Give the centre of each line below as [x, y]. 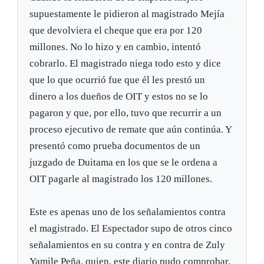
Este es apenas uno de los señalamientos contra [128, 212]
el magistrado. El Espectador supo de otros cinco [131, 229]
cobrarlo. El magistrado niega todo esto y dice [126, 64]
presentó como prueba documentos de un [115, 146]
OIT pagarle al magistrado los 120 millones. [121, 179]
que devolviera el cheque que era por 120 [116, 31]
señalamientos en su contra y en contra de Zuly [128, 245]
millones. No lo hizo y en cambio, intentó [115, 47]
